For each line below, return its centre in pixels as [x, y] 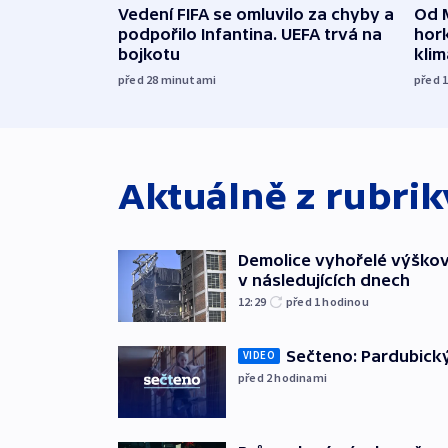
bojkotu [149, 54]
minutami [188, 80]
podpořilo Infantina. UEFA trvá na [250, 34]
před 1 [304, 302]
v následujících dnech [324, 280]
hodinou [345, 302]
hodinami [301, 377]
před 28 [139, 80]
